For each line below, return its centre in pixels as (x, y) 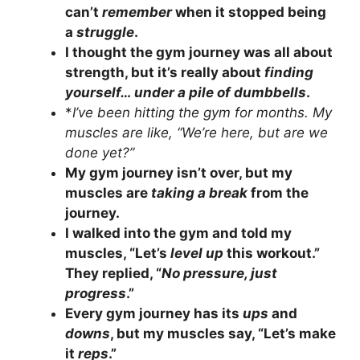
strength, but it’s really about (165, 72)
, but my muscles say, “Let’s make (223, 333)
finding (289, 72)
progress (96, 293)
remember (137, 12)
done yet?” (100, 152)
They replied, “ (113, 273)
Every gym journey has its (154, 313)
